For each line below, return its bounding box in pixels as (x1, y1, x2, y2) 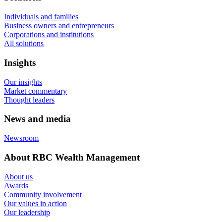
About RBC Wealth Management (4, 152, 140, 163)
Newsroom (4, 134, 39, 143)
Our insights (4, 77, 42, 86)
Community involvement (4, 190, 82, 199)
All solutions (4, 39, 44, 48)
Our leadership (4, 208, 50, 217)
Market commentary (4, 86, 67, 95)
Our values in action (4, 199, 67, 208)
